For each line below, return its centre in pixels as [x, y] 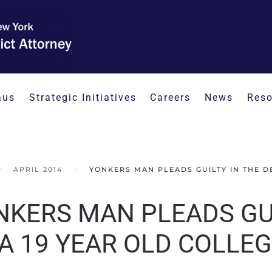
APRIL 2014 [38, 169]
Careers [171, 97]
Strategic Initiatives [83, 97]
